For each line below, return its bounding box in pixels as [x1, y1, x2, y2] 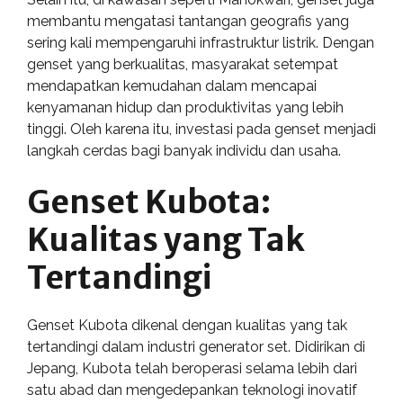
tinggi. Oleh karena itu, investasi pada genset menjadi [27, 121, 376, 138]
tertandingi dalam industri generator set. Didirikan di [27, 338, 365, 355]
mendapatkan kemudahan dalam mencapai [27, 77, 317, 94]
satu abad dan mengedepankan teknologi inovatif [27, 381, 357, 399]
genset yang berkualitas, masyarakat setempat [27, 56, 338, 73]
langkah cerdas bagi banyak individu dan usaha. [27, 142, 341, 159]
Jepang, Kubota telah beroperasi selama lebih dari [27, 360, 357, 377]
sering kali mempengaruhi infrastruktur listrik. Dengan [27, 34, 374, 51]
